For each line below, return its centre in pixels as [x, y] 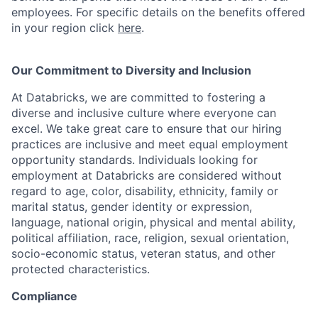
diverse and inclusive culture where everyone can [144, 113]
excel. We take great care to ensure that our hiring [147, 128]
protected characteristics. [81, 269]
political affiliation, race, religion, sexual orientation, [150, 238]
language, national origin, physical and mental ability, [153, 222]
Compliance [44, 296]
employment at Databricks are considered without [147, 175]
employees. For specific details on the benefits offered [158, 12]
